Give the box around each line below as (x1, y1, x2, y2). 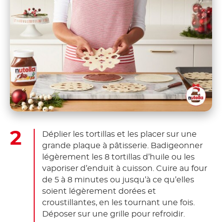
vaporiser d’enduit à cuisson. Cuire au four (42, 164, 207, 172)
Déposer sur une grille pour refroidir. (42, 210, 185, 218)
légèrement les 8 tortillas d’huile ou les (42, 153, 195, 161)
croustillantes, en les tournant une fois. (42, 198, 195, 207)
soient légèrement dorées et (42, 187, 156, 195)
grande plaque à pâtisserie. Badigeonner (42, 141, 203, 150)
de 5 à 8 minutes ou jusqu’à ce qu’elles (42, 175, 194, 184)
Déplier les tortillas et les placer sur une (42, 130, 197, 138)
